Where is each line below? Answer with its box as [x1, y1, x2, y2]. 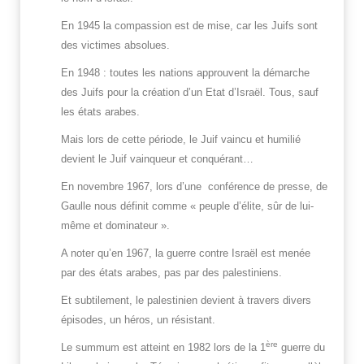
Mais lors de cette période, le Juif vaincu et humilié [61, 133, 301, 146]
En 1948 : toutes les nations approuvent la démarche [61, 67, 310, 80]
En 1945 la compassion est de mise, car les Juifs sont [61, 19, 318, 32]
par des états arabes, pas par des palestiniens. [61, 266, 282, 279]
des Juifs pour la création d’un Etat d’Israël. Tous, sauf [61, 86, 318, 99]
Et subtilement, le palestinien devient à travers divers [61, 294, 311, 307]
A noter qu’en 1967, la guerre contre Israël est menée [61, 247, 310, 260]
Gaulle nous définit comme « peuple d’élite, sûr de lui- [61, 200, 314, 213]
